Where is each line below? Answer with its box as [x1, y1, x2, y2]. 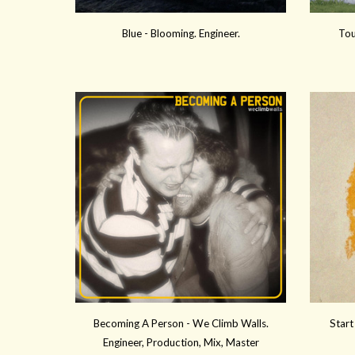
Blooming [150, 27, 194, 40]
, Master [220, 336, 259, 349]
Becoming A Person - [93, 317, 193, 330]
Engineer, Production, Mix [102, 336, 221, 349]
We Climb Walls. [192, 317, 269, 330]
